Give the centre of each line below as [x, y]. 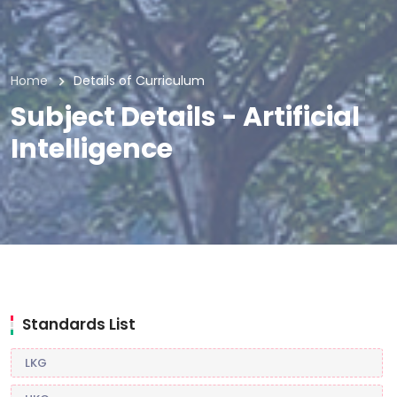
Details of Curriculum [139, 81]
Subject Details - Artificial [185, 117]
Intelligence [92, 149]
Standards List [79, 325]
